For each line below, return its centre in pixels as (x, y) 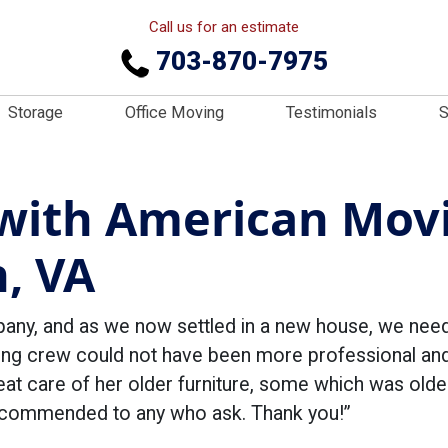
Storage (35, 112)
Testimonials (331, 112)
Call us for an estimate (224, 27)
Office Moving (174, 112)
